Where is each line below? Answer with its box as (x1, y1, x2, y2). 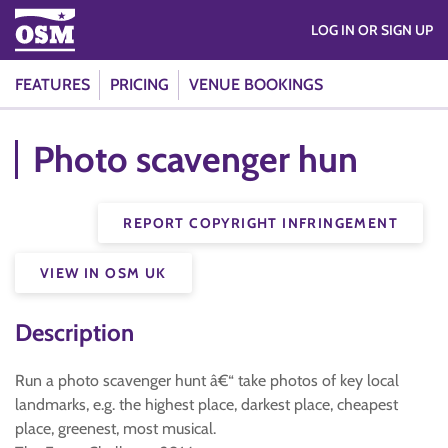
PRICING (110, 75, 169, 94)
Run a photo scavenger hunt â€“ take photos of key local (15, 371, 399, 390)
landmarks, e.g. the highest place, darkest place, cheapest (15, 395, 398, 414)
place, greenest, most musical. (15, 419, 216, 438)
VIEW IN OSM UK (40, 264, 167, 282)
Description (15, 318, 134, 347)
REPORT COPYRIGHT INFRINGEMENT (123, 214, 398, 232)
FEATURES (15, 75, 90, 94)
